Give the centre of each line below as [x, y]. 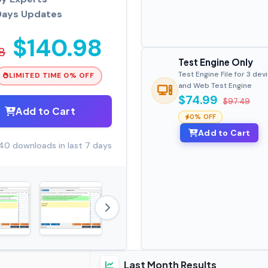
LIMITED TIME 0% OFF [51, 76]
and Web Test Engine [215, 86]
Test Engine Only [215, 62]
